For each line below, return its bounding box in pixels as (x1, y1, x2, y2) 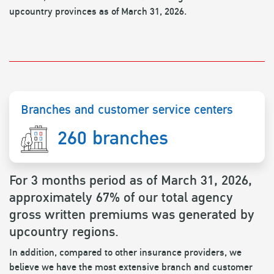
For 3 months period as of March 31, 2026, (9, 169, 252, 191)
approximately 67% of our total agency (9, 187, 233, 209)
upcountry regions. (9, 221, 119, 243)
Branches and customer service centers (21, 100, 234, 120)
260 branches (57, 123, 169, 154)
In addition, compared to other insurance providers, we (9, 245, 242, 261)
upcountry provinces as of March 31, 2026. (9, 4, 187, 20)
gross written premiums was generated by (9, 204, 254, 226)
